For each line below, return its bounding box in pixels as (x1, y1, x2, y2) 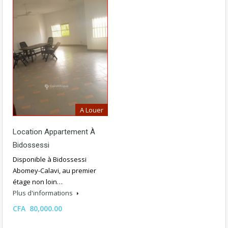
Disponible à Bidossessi (13, 154, 87, 164)
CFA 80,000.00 (13, 203, 62, 213)
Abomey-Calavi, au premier (13, 165, 96, 175)
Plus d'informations (13, 188, 74, 197)
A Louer (80, 105, 103, 115)
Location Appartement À (13, 127, 95, 136)
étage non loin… (13, 177, 63, 186)
